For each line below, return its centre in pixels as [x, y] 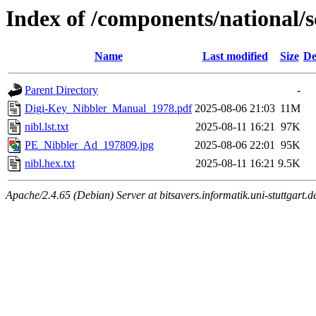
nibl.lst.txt [47, 127]
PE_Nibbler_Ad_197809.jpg [89, 145]
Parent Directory [61, 90]
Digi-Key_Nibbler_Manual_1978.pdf [108, 109]
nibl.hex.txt [50, 164]
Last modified [235, 56]
